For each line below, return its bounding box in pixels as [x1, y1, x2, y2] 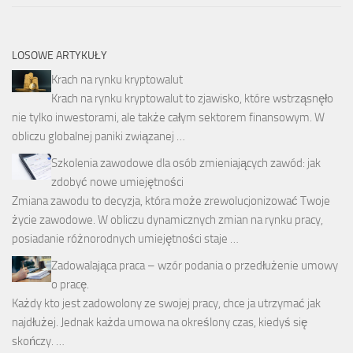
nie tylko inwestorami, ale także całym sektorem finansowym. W [12, 110, 325, 124]
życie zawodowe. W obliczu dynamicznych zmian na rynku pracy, [12, 212, 323, 227]
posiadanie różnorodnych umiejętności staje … [12, 231, 239, 246]
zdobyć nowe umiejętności [51, 174, 184, 189]
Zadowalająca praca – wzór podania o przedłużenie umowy [51, 258, 338, 273]
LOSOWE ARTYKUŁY [12, 48, 107, 62]
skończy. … [12, 333, 65, 348]
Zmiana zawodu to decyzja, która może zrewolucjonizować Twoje [12, 193, 330, 208]
